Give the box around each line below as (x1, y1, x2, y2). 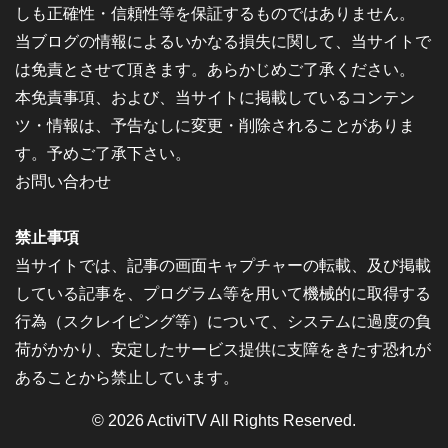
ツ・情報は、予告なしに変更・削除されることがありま (15, 117, 415, 135)
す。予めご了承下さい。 (15, 145, 191, 163)
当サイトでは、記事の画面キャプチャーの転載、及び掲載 (15, 257, 431, 275)
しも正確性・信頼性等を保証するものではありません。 (15, 5, 415, 23)
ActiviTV (147, 412, 207, 430)
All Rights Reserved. (207, 412, 356, 430)
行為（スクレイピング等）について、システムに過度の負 (15, 313, 431, 331)
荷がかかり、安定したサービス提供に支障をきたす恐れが (15, 341, 431, 359)
